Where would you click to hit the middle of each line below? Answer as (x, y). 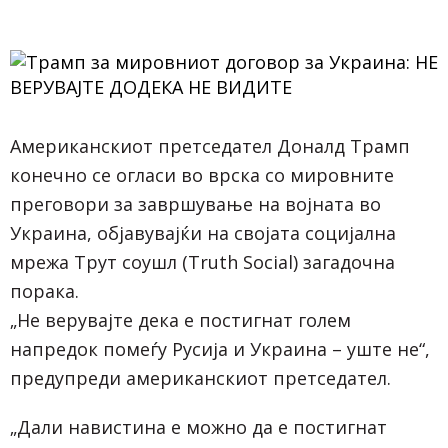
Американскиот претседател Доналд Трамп (210, 146)
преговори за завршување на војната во (195, 204)
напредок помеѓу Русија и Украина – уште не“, (220, 349)
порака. (44, 291)
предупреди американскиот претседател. (200, 378)
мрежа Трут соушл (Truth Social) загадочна (202, 262)
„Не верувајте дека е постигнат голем (180, 320)
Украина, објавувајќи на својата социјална (203, 233)
